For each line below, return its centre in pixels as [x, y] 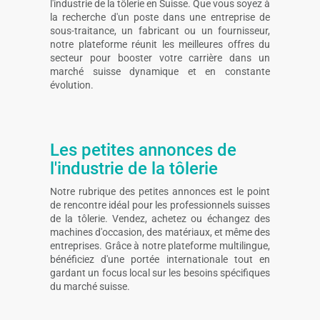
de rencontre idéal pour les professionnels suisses [160, 205]
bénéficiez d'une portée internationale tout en [160, 259]
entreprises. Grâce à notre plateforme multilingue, [160, 245]
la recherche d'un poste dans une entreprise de [160, 17]
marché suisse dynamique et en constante [160, 71]
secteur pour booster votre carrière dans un [160, 57]
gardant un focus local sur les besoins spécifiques [160, 272]
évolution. [72, 85]
